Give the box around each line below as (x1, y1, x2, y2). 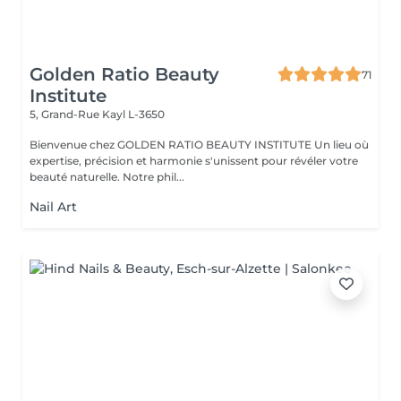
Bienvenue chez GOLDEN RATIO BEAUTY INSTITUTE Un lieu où (30, 138, 206, 151)
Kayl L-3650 (102, 107, 165, 121)
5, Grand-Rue (30, 107, 102, 121)
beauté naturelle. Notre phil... (123, 170, 184, 183)
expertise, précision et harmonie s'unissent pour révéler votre (30, 154, 358, 167)
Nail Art (30, 199, 77, 215)
